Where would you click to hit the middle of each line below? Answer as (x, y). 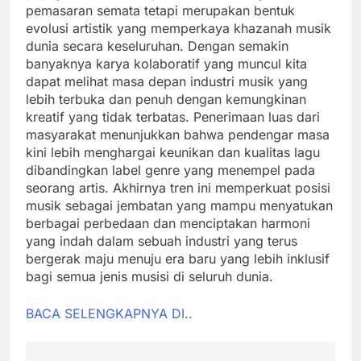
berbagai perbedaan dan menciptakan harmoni (168, 223)
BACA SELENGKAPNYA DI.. (109, 313)
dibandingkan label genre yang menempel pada (170, 170)
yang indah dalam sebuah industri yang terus (162, 241)
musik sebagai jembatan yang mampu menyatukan (179, 205)
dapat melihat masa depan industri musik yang (167, 81)
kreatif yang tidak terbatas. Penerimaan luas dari (173, 116)
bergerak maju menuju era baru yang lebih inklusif (178, 258)
